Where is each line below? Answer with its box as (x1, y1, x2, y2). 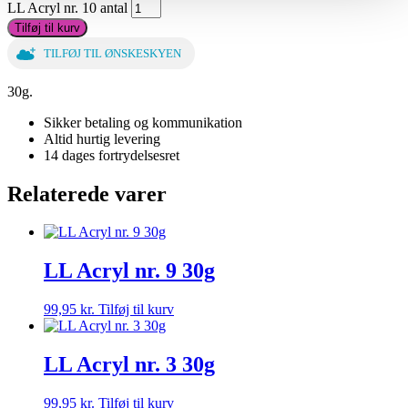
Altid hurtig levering (44, 130, 160, 147)
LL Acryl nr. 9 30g (44, 259, 215, 283)
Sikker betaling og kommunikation (44, 114, 242, 130)
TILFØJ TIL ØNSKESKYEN (44, 46, 181, 60)
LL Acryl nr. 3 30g (44, 352, 215, 377)
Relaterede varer (7, 181, 167, 206)
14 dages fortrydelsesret (44, 147, 179, 163)
